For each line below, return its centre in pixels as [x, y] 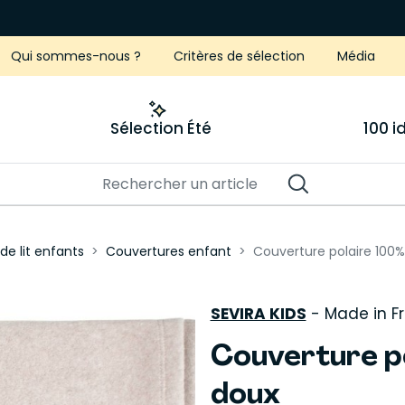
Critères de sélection [239, 56]
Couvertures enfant [168, 251]
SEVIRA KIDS [258, 314]
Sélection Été [160, 128]
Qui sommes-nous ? [76, 56]
